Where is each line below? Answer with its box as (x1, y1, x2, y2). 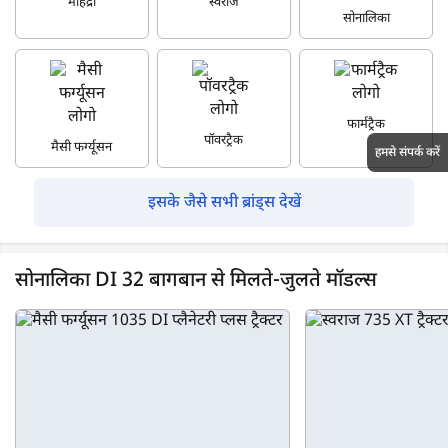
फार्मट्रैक (347, 115, 386, 133)
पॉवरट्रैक (204, 131, 244, 149)
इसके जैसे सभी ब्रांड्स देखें (147, 192, 301, 214)
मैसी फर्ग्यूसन (51, 138, 113, 156)
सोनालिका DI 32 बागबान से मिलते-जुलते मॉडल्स (15, 267, 377, 294)
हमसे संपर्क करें (375, 144, 440, 161)
